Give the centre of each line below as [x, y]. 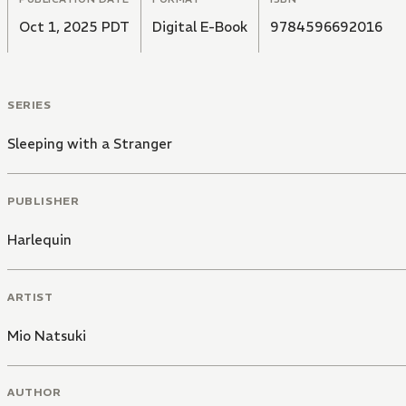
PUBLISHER [43, 200]
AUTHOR [34, 392]
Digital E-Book [200, 27]
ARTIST [30, 296]
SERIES [29, 105]
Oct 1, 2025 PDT [74, 27]
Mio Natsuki [47, 335]
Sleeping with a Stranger [90, 144]
